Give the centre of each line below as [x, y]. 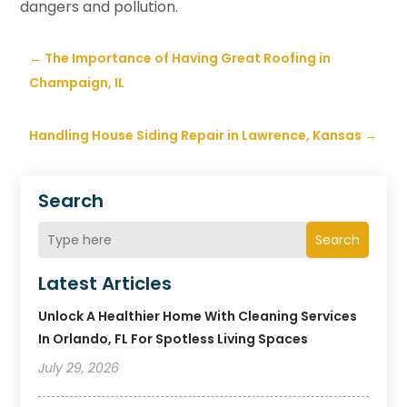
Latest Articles [105, 284]
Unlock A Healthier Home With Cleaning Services [198, 317]
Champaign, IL [77, 83]
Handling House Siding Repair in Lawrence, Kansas [196, 136]
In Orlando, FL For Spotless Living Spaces [174, 339]
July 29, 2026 [79, 368]
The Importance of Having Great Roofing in [188, 59]
